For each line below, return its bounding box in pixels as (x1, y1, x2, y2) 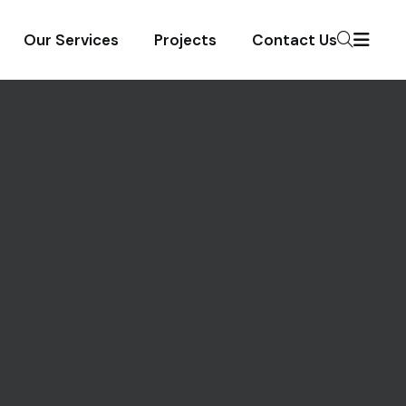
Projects (154, 30, 217, 50)
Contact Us (252, 30, 337, 50)
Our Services (24, 30, 119, 50)
